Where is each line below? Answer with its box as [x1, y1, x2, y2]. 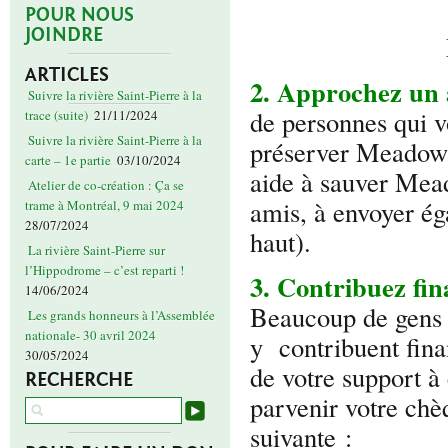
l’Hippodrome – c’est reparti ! [25, 261, 184, 280]
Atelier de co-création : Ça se [28, 176, 184, 195]
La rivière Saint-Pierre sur [28, 241, 165, 260]
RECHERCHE [25, 368, 133, 392]
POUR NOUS [25, 3, 134, 27]
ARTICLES [25, 63, 109, 87]
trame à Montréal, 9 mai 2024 [25, 196, 184, 215]
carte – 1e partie [25, 151, 111, 170]
